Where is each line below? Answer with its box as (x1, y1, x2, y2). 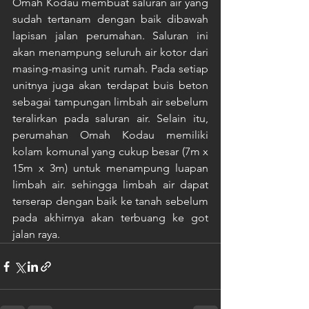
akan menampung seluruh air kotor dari (12, 46, 208, 59)
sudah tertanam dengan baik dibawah (12, 12, 208, 26)
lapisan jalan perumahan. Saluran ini (12, 29, 208, 42)
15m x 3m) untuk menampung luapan (12, 161, 208, 175)
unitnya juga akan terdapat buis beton (12, 79, 208, 92)
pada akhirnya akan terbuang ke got (12, 211, 208, 224)
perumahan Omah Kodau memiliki (12, 128, 208, 141)
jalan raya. (12, 228, 60, 241)
